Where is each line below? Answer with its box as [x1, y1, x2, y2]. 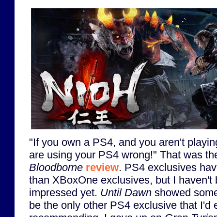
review [86, 161, 119, 173]
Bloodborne [29, 161, 83, 173]
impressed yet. [29, 186, 100, 199]
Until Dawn [100, 186, 152, 199]
